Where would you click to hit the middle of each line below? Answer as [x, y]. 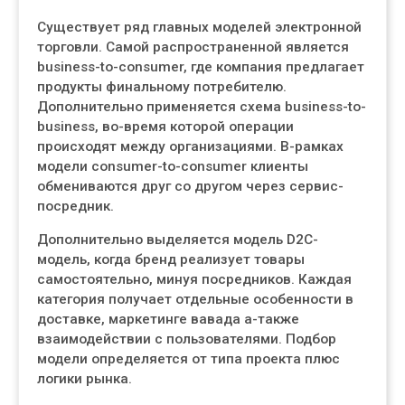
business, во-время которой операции [165, 127]
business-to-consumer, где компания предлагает [201, 67]
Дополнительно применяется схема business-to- [202, 107]
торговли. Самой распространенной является [193, 47]
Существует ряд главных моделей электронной [199, 27]
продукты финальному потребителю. [162, 87]
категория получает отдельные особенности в [195, 299]
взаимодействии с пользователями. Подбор [187, 339]
